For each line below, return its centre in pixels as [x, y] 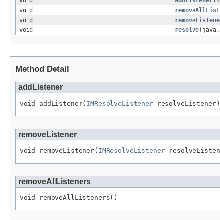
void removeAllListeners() [69, 197]
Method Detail [42, 69]
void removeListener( [59, 150]
